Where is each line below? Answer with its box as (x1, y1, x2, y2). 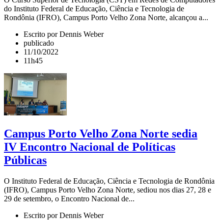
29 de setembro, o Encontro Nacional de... (4, 194, 135, 203)
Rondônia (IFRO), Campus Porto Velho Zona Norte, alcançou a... (4, 13, 208, 22)
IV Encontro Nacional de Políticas (4, 140, 175, 154)
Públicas (4, 154, 47, 167)
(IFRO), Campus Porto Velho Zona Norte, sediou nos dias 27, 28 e (4, 185, 211, 194)
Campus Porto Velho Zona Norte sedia (4, 127, 197, 140)
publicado (24, 39, 54, 48)
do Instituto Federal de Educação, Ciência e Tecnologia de (4, 4, 184, 13)
